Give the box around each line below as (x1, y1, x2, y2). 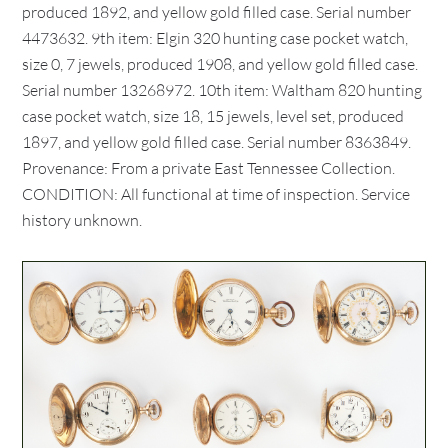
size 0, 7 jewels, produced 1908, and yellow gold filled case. (22, 54, 419, 74)
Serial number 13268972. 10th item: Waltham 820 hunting (22, 80, 423, 100)
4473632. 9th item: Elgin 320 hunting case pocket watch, (22, 28, 409, 48)
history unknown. (22, 210, 143, 230)
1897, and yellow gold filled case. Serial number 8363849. (22, 132, 412, 152)
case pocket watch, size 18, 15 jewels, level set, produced (22, 106, 405, 126)
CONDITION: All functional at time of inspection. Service (22, 184, 411, 204)
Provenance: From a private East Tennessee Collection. (22, 158, 396, 178)
